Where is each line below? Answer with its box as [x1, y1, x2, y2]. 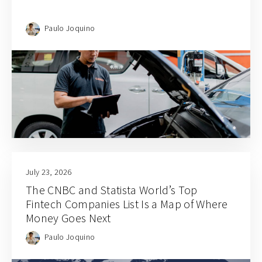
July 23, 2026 [26, 166, 72, 177]
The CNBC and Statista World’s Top [26, 182, 198, 197]
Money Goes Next [26, 210, 111, 225]
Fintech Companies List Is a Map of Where [26, 196, 228, 211]
